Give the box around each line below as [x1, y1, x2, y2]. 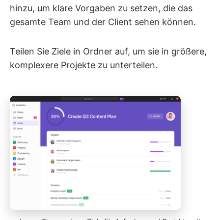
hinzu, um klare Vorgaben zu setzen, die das [10, 3, 192, 14]
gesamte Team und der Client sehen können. [10, 17, 196, 27]
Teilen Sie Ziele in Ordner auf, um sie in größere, [10, 46, 207, 57]
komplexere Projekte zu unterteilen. [10, 60, 158, 71]
